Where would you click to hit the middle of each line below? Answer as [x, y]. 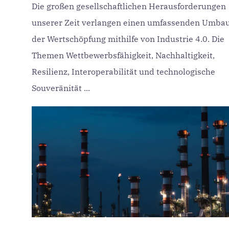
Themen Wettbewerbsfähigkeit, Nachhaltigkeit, [123, 55]
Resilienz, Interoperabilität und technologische [123, 72]
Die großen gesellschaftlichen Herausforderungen [129, 6]
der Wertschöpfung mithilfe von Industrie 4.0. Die [128, 39]
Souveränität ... [61, 88]
